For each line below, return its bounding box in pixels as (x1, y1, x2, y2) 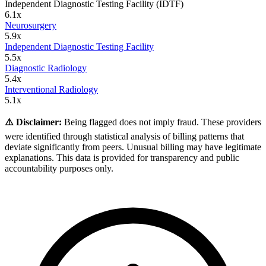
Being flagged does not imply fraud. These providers (62, 117, 261, 128)
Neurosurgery (5, 20, 56, 31)
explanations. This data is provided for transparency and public (5, 153, 239, 163)
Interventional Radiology (5, 84, 98, 95)
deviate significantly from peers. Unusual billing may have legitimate (5, 142, 261, 153)
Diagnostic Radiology (5, 63, 87, 74)
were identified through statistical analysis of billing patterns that (5, 131, 244, 142)
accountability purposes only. (5, 163, 113, 174)
